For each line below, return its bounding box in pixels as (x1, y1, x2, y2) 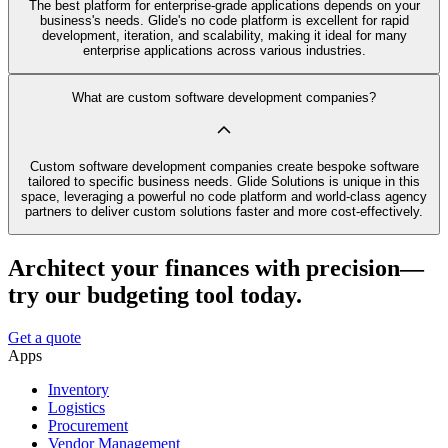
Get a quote (8, 329, 81, 347)
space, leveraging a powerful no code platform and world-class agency (21, 188, 427, 204)
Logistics (48, 399, 105, 417)
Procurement (48, 417, 128, 435)
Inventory (48, 381, 109, 399)
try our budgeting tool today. (8, 282, 302, 309)
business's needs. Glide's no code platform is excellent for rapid (39, 12, 409, 28)
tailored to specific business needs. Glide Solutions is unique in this (28, 173, 420, 189)
